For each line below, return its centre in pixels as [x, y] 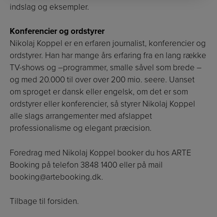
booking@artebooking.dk [55, 177]
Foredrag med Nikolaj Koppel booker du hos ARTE [101, 153]
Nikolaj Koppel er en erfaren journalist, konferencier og [108, 44]
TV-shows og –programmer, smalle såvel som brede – [106, 68]
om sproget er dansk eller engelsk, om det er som [99, 92]
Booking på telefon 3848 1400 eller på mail [86, 165]
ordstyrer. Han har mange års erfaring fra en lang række [108, 56]
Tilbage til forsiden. [44, 201]
